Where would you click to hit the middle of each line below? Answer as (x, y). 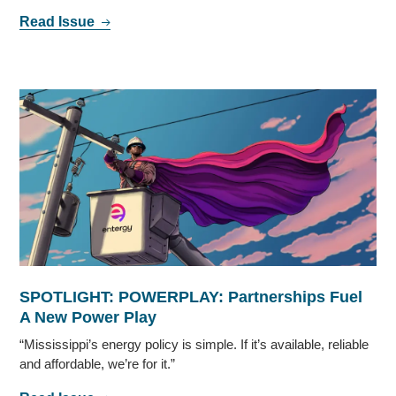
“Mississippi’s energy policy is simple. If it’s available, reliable (194, 344)
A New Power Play (88, 317)
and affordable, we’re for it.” (98, 363)
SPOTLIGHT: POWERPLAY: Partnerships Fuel (191, 297)
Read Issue (59, 21)
